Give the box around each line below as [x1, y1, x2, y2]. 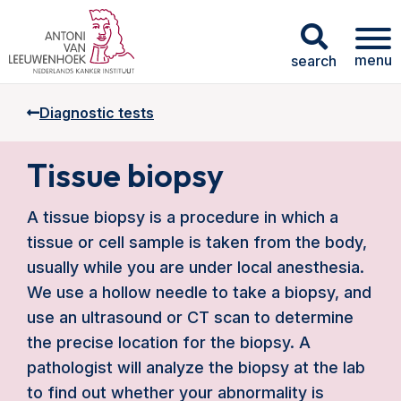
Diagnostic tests [39, 104, 154, 122]
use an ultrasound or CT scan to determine [27, 308, 354, 327]
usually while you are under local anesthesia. [27, 258, 364, 277]
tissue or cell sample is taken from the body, [27, 233, 367, 252]
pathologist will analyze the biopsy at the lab [27, 358, 365, 377]
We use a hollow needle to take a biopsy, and [27, 283, 371, 302]
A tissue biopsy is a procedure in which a [27, 208, 338, 226]
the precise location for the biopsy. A [27, 333, 311, 352]
